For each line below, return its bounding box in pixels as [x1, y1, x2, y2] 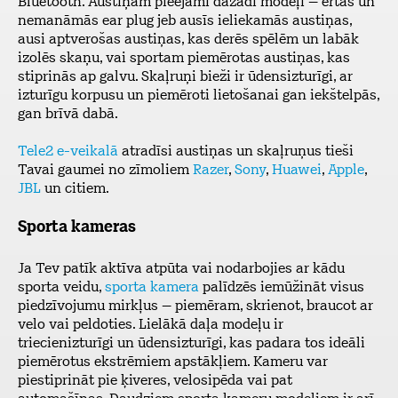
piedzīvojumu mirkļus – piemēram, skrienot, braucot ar [18, 299, 373, 314]
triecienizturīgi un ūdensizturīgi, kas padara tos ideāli [18, 337, 365, 351]
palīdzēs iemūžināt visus [199, 281, 364, 295]
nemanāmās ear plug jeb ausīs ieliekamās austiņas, [18, 14, 352, 28]
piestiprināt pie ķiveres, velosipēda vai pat [18, 374, 292, 388]
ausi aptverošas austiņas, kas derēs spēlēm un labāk [18, 33, 359, 47]
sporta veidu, [18, 281, 105, 295]
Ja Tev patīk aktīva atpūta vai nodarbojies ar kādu [18, 262, 345, 276]
